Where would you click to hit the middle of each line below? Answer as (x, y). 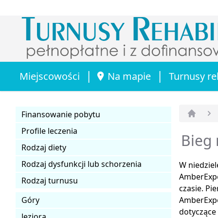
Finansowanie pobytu (61, 114)
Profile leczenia (49, 131)
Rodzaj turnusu (50, 180)
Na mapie (129, 76)
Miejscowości (50, 76)
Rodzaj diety (44, 147)
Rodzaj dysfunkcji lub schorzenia (82, 164)
